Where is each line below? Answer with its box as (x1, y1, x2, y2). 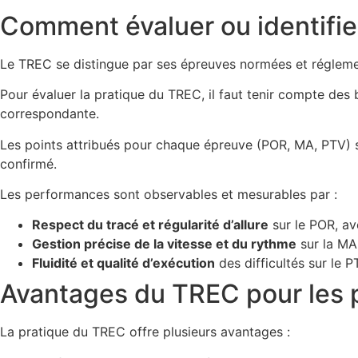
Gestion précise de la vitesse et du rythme (32, 236, 296, 253)
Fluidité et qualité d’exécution (32, 255, 215, 272)
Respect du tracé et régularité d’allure (32, 217, 268, 233)
